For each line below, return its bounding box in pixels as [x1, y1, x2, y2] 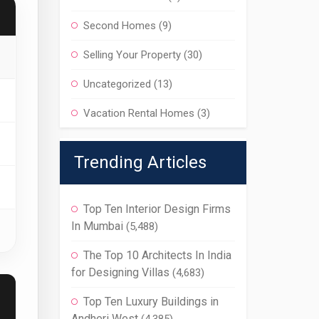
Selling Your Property [83, 48, 181, 61]
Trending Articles [73, 152, 206, 172]
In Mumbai [70, 219, 123, 233]
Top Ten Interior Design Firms [83, 202, 231, 216]
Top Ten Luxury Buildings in [83, 295, 219, 308]
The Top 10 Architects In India [83, 249, 231, 262]
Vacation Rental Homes [83, 107, 194, 120]
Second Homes [83, 19, 156, 32]
